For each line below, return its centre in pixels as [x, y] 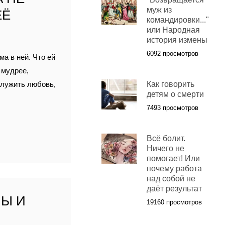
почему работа [174, 169]
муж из [159, 10]
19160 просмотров [174, 202]
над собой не [171, 179]
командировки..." [178, 20]
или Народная [173, 30]
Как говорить [170, 84]
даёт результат [174, 189]
